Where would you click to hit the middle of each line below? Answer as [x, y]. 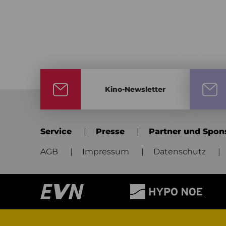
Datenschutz [180, 152]
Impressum [106, 152]
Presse [110, 132]
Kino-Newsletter [135, 89]
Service [56, 132]
